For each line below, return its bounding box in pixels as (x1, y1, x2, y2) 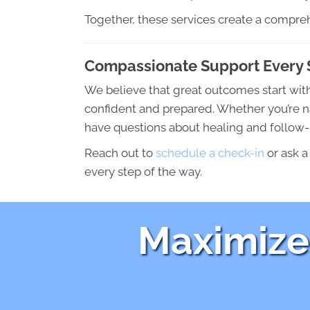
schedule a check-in (156, 146, 264, 160)
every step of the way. (84, 165, 202, 179)
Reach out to (84, 146, 156, 160)
